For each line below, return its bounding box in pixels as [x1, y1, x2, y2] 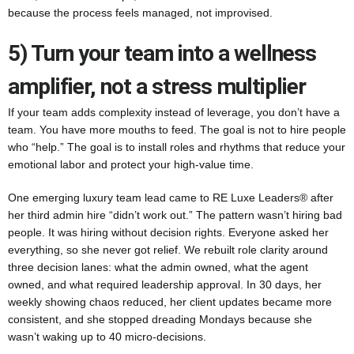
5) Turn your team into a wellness [8, 40, 316, 66]
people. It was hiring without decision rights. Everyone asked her [8, 226, 329, 239]
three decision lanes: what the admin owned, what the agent [8, 261, 308, 273]
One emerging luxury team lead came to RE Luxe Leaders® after [8, 191, 333, 204]
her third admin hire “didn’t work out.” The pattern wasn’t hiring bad [8, 209, 342, 221]
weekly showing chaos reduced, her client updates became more [8, 296, 332, 308]
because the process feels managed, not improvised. [8, 6, 273, 19]
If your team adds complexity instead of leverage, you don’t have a [8, 106, 340, 119]
